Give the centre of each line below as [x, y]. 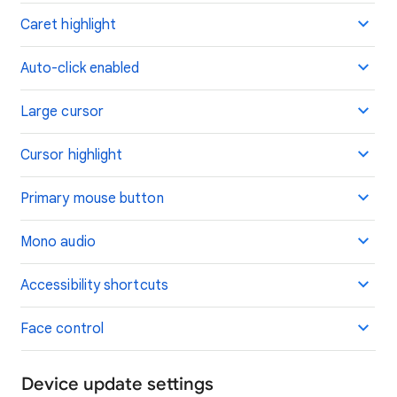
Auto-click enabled [80, 68]
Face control [62, 329]
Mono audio [58, 242]
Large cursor [62, 112]
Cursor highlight [72, 155]
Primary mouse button [92, 198]
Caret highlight [69, 25]
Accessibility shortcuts [94, 285]
